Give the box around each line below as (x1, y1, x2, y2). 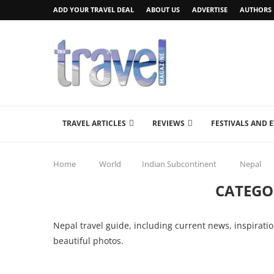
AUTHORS (240, 5, 272, 14)
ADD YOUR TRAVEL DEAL (53, 5, 134, 14)
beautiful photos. (53, 235, 124, 246)
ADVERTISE (192, 5, 228, 14)
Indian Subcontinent (142, 158, 217, 169)
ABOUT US (146, 5, 180, 14)
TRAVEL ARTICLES (62, 118, 126, 128)
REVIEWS (152, 118, 185, 128)
